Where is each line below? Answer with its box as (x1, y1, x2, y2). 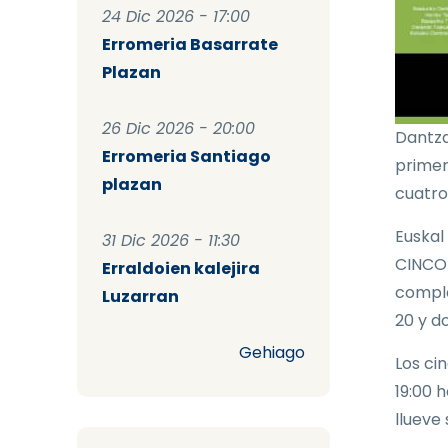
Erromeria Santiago (102, 145, 271, 169)
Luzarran (102, 285, 179, 309)
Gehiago (238, 341, 305, 365)
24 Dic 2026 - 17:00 (102, 5, 250, 29)
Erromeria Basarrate (102, 33, 278, 57)
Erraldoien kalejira (102, 257, 260, 281)
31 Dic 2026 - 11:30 (102, 229, 240, 253)
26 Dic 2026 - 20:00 (102, 117, 255, 141)
